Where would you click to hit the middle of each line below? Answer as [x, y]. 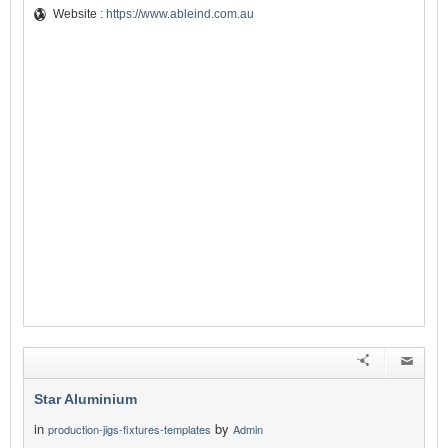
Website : [79, 14]
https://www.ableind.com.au [180, 14]
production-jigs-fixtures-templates [129, 429]
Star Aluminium [85, 399]
